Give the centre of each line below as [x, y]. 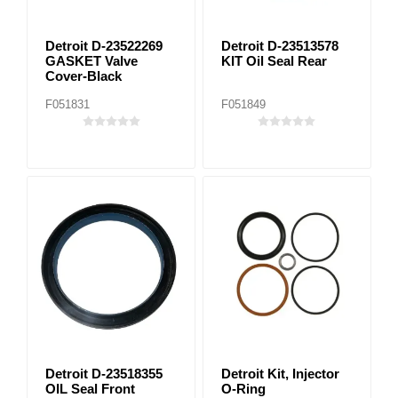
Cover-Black [84, 76]
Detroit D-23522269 [104, 45]
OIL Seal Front [90, 388]
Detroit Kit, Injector [280, 373]
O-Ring [243, 388]
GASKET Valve [92, 60]
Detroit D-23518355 [104, 373]
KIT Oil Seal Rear [274, 60]
